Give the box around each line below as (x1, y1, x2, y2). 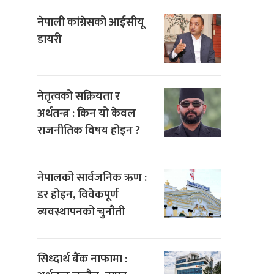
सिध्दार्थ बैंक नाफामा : (37, 250, 127, 269)
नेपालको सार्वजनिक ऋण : (37, 168, 147, 188)
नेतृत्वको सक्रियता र (37, 87, 120, 106)
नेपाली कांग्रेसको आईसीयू (37, 13, 144, 32)
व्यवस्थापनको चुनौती (37, 202, 125, 222)
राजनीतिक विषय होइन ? (37, 121, 140, 141)
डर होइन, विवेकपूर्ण (37, 185, 119, 205)
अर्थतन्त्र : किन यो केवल (37, 104, 136, 124)
